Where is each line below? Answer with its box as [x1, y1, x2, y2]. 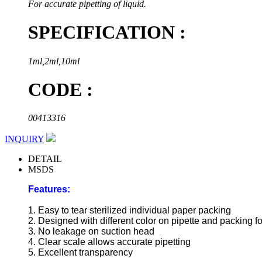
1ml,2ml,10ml [28, 56, 80, 66]
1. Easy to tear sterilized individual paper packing [28, 205, 233, 216]
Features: [28, 184, 70, 195]
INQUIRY [5, 134, 44, 144]
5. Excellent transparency [28, 247, 135, 258]
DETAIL [28, 154, 62, 164]
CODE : [28, 78, 93, 100]
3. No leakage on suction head [28, 226, 154, 237]
